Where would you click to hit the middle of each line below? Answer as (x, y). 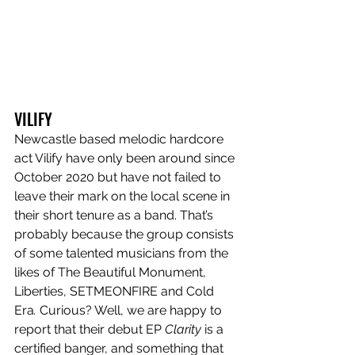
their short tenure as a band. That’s (115, 215)
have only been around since (152, 158)
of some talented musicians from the (123, 253)
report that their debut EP (90, 329)
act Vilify (38, 158)
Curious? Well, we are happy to (132, 310)
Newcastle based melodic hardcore (120, 139)
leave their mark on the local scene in (124, 196)
